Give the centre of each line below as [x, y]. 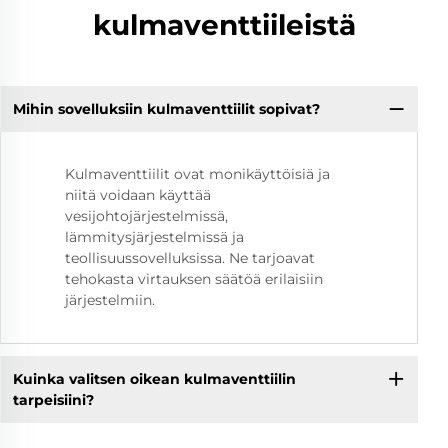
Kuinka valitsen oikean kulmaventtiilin [154, 378]
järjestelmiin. [110, 300]
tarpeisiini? [53, 399]
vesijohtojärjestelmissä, [146, 216]
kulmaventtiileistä [224, 25]
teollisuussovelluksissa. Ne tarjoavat [190, 258]
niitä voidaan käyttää [138, 195]
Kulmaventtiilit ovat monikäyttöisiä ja [197, 174]
